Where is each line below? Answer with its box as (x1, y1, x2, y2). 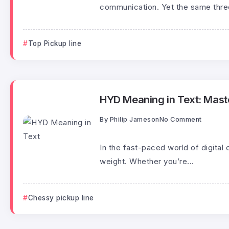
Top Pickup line (28, 39, 81, 48)
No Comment (159, 115, 202, 123)
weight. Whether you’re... (100, 156, 194, 166)
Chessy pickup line (28, 193, 94, 202)
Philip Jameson (109, 115, 159, 123)
